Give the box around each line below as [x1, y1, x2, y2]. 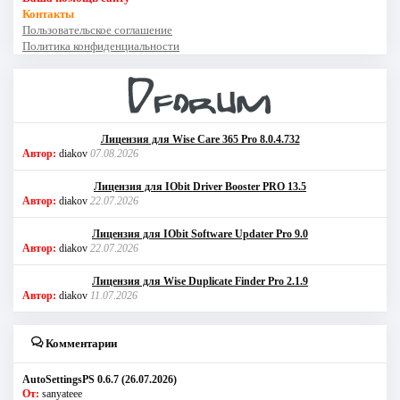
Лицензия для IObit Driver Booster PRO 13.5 [94, 180, 306, 194]
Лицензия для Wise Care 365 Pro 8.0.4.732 [100, 133, 300, 146]
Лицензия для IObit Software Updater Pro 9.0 [92, 228, 308, 241]
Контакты [22, 7, 74, 21]
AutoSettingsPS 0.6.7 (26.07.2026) [22, 373, 177, 387]
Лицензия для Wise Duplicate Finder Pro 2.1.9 [92, 275, 308, 288]
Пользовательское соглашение [22, 23, 172, 37]
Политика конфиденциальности [22, 39, 179, 54]
